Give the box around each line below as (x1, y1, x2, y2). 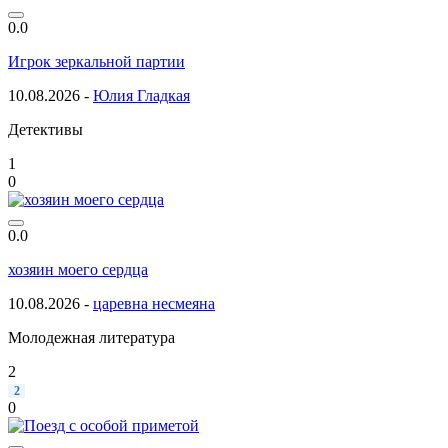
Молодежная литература (8, 328, 175, 346)
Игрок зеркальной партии (8, 52, 185, 70)
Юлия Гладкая (93, 86, 190, 104)
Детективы (8, 120, 83, 138)
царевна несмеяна (93, 294, 215, 312)
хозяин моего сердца (8, 260, 148, 278)
